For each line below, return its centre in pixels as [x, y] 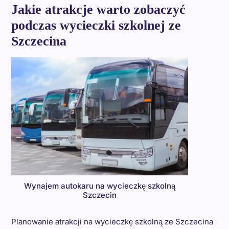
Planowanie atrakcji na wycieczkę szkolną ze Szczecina [112, 221]
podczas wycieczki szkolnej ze [96, 25]
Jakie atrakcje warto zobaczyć [98, 9]
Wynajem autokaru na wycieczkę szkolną [99, 186]
